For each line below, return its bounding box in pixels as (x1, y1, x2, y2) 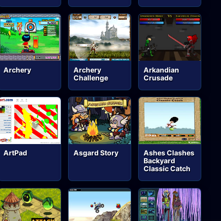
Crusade (144, 73, 173, 82)
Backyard (144, 156, 176, 165)
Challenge (74, 73, 109, 82)
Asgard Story (74, 148, 119, 157)
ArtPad (3, 148, 28, 157)
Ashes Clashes (144, 148, 195, 157)
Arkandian (144, 65, 180, 74)
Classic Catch (144, 164, 191, 173)
